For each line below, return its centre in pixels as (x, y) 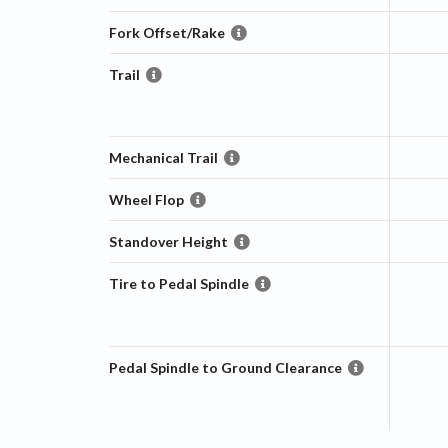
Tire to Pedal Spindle (178, 283)
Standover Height (168, 241)
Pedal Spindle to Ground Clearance (225, 367)
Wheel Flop (146, 199)
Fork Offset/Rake (166, 32)
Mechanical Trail (163, 157)
